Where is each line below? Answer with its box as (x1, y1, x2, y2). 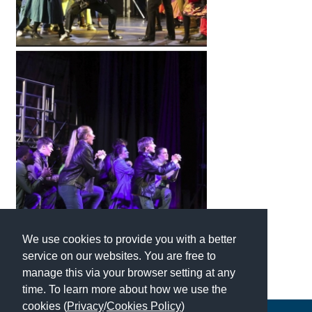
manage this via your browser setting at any (22, 266, 235, 279)
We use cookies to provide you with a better (22, 233, 236, 245)
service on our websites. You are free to (22, 249, 216, 262)
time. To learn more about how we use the (22, 283, 227, 295)
